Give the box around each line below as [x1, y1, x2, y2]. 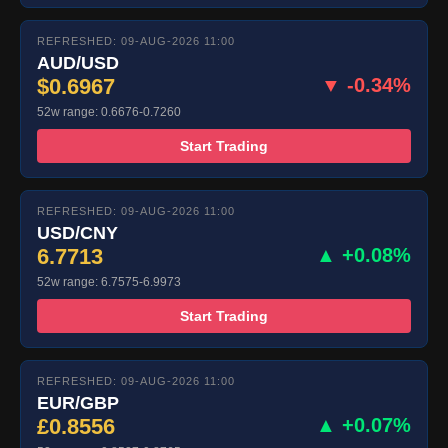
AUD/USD [37, 53, 119, 74]
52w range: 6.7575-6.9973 [37, 275, 181, 290]
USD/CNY [37, 223, 118, 244]
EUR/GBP [37, 393, 119, 414]
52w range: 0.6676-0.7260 [37, 105, 181, 120]
